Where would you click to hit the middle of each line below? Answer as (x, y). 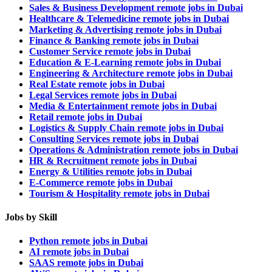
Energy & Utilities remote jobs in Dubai (110, 171)
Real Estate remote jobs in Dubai (97, 84)
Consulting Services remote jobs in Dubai (114, 138)
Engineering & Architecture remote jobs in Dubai (131, 73)
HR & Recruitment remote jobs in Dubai (113, 160)
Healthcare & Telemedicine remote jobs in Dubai (129, 18)
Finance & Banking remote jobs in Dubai (114, 40)
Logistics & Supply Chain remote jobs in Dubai (126, 127)
